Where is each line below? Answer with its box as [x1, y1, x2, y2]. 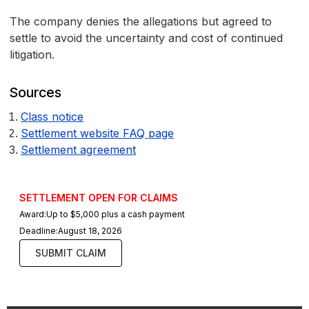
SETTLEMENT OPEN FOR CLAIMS [19, 192, 178, 204]
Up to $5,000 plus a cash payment [46, 209, 185, 220]
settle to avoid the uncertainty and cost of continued [10, 31, 283, 46]
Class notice [21, 110, 83, 124]
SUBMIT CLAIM [35, 247, 106, 259]
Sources [10, 84, 61, 101]
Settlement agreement [21, 143, 136, 157]
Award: [19, 209, 46, 220]
